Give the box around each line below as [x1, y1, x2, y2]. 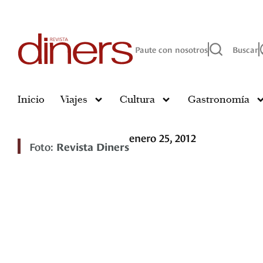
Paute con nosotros [135, 43, 208, 55]
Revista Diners [56, 139, 129, 154]
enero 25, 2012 [129, 130, 196, 145]
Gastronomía [187, 93, 249, 106]
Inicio [18, 93, 45, 106]
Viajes [60, 93, 88, 106]
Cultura [120, 93, 156, 106]
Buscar [232, 43, 258, 55]
